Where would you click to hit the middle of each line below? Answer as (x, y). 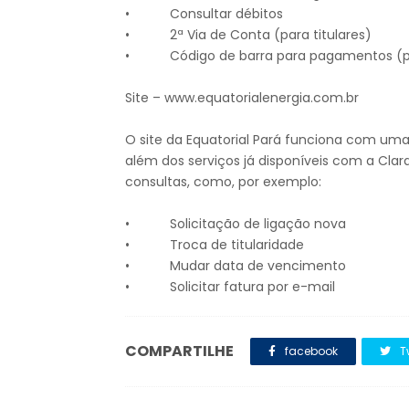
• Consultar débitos (206, 14)
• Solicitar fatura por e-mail (230, 287)
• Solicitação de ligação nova (237, 224)
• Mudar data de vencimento (237, 266)
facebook (310, 351)
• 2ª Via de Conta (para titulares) (250, 35)
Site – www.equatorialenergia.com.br (242, 98)
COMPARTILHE (179, 351)
